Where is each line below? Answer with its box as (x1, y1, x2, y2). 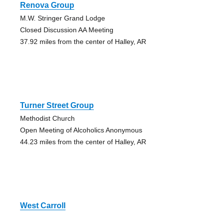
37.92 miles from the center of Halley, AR (20, 38, 146, 46)
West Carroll (20, 201, 66, 210)
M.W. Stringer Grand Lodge (20, 14, 105, 22)
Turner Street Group (20, 101, 94, 110)
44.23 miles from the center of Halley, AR (20, 138, 146, 146)
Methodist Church (20, 114, 75, 123)
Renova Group (20, 1, 74, 10)
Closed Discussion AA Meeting (20, 26, 113, 34)
